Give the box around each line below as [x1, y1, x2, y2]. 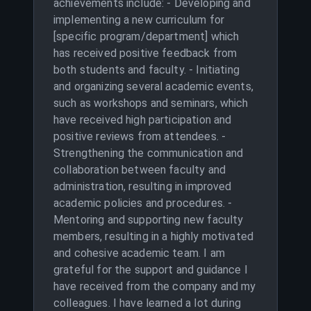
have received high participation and [53, 113, 232, 126]
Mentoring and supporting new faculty [53, 213, 244, 226]
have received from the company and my [53, 280, 256, 293]
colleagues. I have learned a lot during [53, 296, 241, 310]
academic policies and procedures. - [53, 196, 233, 210]
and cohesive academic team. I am [53, 246, 225, 260]
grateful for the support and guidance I [53, 263, 248, 276]
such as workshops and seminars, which [53, 96, 249, 110]
